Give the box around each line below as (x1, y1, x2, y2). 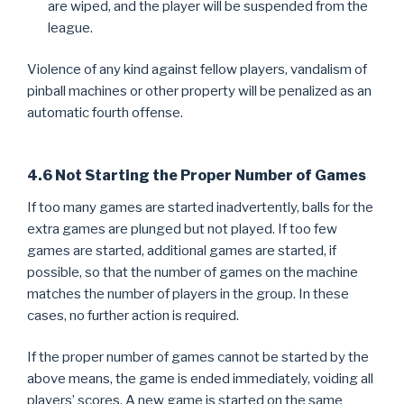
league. (47, 19, 93, 36)
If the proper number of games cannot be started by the (27, 349, 369, 365)
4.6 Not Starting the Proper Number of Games (27, 166, 366, 184)
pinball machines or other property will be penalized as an (27, 83, 372, 99)
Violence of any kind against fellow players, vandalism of (27, 61, 367, 78)
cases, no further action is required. (27, 307, 239, 324)
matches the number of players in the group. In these (27, 285, 349, 302)
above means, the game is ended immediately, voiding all (27, 371, 373, 387)
